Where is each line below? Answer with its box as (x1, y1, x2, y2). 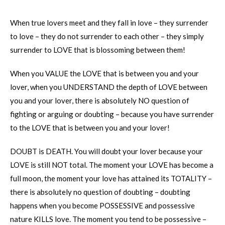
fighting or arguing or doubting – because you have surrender (10, 109, 214, 119)
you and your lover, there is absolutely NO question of (10, 95, 189, 105)
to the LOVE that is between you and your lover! (10, 123, 170, 132)
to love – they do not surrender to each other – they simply (10, 31, 204, 41)
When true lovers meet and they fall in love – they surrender (10, 18, 208, 27)
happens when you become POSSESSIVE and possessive (10, 200, 195, 210)
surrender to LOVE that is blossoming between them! (10, 45, 185, 54)
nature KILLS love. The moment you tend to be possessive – (10, 214, 206, 223)
